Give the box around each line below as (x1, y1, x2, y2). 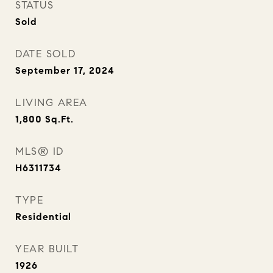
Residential (15, 211, 71, 222)
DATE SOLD (15, 48, 76, 60)
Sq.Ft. (45, 113, 74, 125)
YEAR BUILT (15, 243, 79, 255)
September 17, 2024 (15, 65, 115, 76)
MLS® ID (15, 145, 64, 158)
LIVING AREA (15, 96, 88, 109)
